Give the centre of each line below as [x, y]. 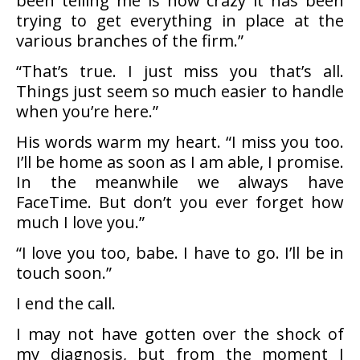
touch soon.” [64, 273]
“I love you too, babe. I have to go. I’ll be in [180, 253]
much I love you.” [80, 222]
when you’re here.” [87, 111]
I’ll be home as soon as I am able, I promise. [180, 162]
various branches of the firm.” [130, 41]
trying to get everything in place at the [180, 20]
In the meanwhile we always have [180, 182]
